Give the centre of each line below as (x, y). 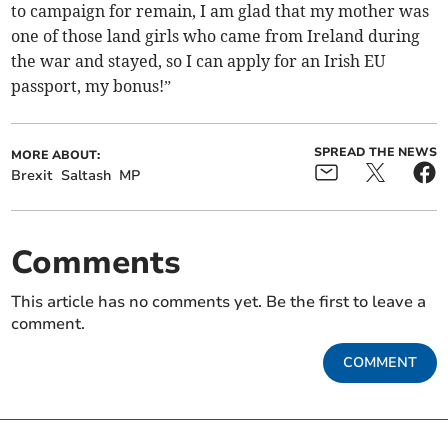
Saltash (86, 176)
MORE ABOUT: (56, 155)
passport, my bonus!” (91, 86)
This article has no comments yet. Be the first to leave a (219, 302)
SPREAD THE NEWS (375, 152)
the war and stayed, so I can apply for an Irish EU (198, 61)
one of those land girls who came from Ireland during (216, 36)
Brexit (32, 176)
